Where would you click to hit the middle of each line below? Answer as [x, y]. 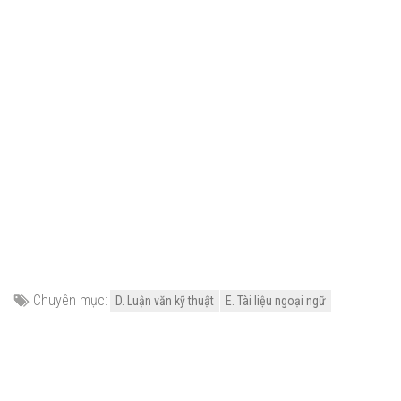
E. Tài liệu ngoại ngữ [276, 300]
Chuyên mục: [70, 300]
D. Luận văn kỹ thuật [165, 300]
